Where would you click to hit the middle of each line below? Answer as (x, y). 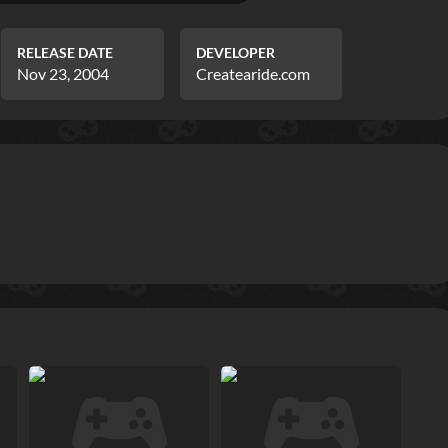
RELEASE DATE (65, 53)
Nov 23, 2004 (63, 74)
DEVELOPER (235, 53)
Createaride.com (252, 74)
